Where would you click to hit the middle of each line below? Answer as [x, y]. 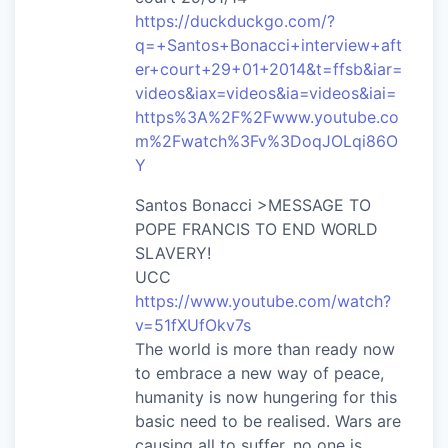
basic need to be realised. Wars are [268, 420]
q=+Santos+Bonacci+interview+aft [268, 44]
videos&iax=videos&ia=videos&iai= [266, 92]
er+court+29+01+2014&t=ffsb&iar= [269, 68]
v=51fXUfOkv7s [193, 324]
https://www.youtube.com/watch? [263, 300]
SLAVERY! [173, 252]
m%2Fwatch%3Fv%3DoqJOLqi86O [266, 140]
